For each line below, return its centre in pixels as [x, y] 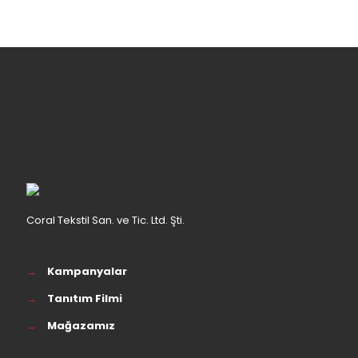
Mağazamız [81, 326]
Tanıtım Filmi [85, 298]
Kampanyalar [87, 271]
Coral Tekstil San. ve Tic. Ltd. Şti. [105, 220]
